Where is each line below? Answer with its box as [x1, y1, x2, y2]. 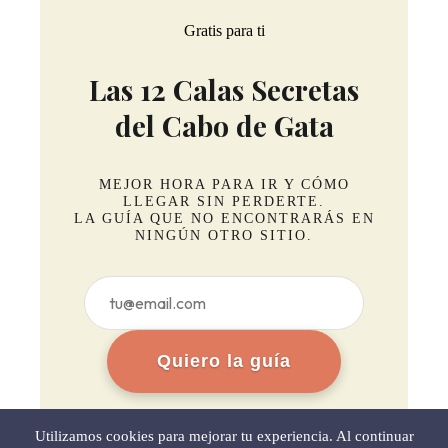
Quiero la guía [157, 350, 291, 371]
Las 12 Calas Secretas [89, 70, 359, 108]
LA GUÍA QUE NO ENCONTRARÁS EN [73, 209, 375, 226]
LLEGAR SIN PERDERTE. [123, 192, 325, 209]
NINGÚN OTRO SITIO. [135, 226, 313, 243]
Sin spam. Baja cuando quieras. [140, 408, 308, 423]
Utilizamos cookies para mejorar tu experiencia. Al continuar [34, 426, 414, 444]
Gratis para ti [183, 21, 265, 39]
